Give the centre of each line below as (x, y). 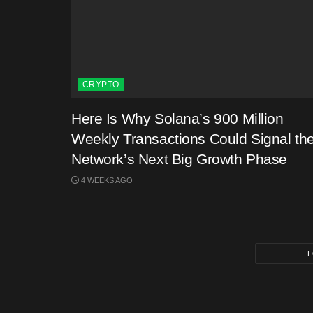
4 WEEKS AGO (106, 180)
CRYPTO (101, 85)
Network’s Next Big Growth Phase (179, 159)
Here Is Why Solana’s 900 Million (177, 118)
